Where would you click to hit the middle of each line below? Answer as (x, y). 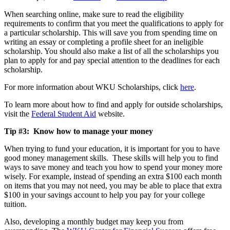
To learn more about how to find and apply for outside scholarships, (113, 104)
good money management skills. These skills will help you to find (111, 158)
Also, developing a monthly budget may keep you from (94, 221)
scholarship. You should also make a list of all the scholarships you (111, 51)
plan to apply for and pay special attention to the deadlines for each (112, 60)
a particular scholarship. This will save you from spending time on (111, 32)
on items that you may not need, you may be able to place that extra (113, 185)
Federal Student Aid (64, 113)
